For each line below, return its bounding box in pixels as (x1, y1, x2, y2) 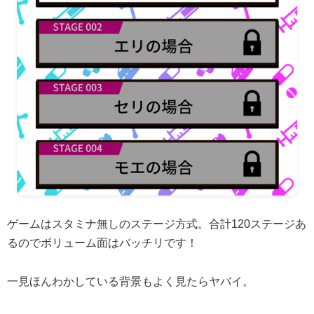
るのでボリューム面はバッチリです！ (7, 237, 198, 250)
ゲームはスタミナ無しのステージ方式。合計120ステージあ (7, 218, 306, 231)
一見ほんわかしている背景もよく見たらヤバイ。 (7, 275, 254, 287)
